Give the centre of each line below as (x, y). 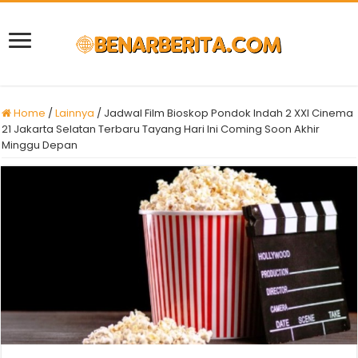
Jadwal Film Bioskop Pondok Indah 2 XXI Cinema (229, 113)
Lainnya (75, 113)
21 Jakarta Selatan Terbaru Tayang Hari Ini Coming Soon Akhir (161, 129)
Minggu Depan (40, 145)
